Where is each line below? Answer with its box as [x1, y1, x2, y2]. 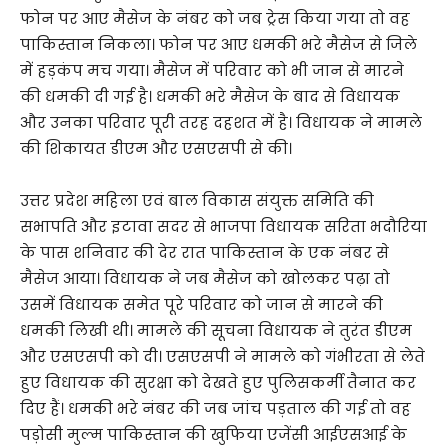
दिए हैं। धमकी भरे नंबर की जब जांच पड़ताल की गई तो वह [20, 398, 411, 419]
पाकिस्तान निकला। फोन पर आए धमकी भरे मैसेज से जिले [20, 34, 417, 55]
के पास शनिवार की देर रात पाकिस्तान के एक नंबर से [20, 242, 389, 263]
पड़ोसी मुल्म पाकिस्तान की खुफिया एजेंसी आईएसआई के [20, 424, 407, 445]
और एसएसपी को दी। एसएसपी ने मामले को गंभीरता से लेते [20, 346, 425, 367]
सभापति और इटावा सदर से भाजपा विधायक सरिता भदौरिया [20, 216, 427, 237]
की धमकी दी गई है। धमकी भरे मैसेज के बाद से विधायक [20, 86, 400, 107]
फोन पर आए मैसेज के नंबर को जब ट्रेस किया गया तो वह [20, 8, 410, 29]
